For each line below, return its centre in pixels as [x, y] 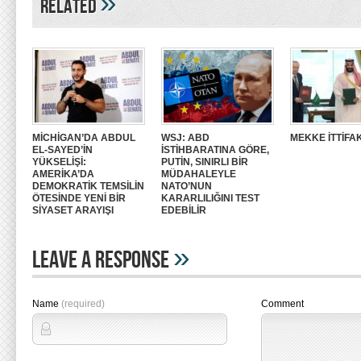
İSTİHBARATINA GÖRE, [215, 150]
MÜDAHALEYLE [199, 174]
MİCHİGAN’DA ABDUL [84, 138]
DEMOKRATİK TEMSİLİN [88, 186]
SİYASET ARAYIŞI [73, 210]
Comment [282, 304]
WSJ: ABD [185, 138]
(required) [83, 304]
